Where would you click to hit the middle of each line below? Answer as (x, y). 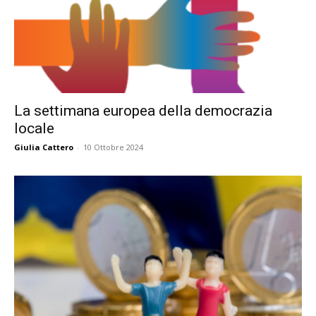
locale (34, 129)
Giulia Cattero (44, 147)
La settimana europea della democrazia (143, 111)
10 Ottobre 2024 (113, 147)
